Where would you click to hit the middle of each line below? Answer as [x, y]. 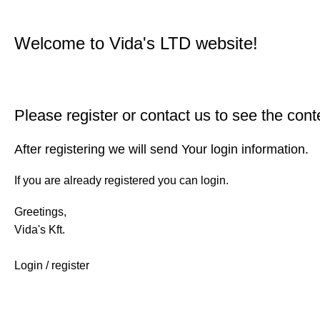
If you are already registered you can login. [121, 180]
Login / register [52, 265]
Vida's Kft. [40, 230]
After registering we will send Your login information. [161, 149]
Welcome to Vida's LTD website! [136, 43]
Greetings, [40, 212]
